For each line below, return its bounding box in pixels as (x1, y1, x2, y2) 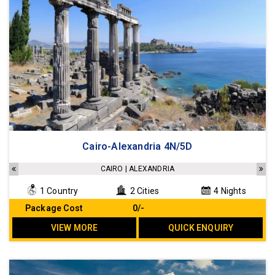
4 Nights (212, 186, 246, 196)
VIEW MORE (50, 223, 98, 233)
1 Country (37, 186, 79, 196)
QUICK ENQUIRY (168, 223, 234, 233)
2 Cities (128, 186, 160, 196)
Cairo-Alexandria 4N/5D (82, 141, 193, 153)
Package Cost (25, 203, 83, 214)
